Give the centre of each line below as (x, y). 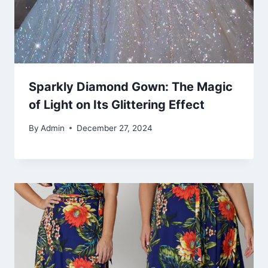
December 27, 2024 (115, 128)
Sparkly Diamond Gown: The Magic (131, 87)
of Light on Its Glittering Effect (117, 105)
